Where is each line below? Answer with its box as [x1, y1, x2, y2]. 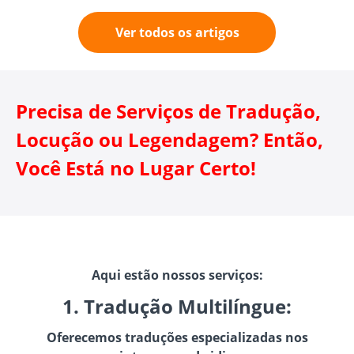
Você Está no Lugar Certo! [16, 154, 256, 181]
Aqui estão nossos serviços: [91, 265, 263, 284]
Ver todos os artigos [115, 23, 239, 41]
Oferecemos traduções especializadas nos [46, 328, 308, 346]
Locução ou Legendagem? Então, [16, 126, 323, 153]
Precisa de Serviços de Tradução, [16, 97, 321, 124]
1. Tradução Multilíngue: [62, 292, 292, 319]
